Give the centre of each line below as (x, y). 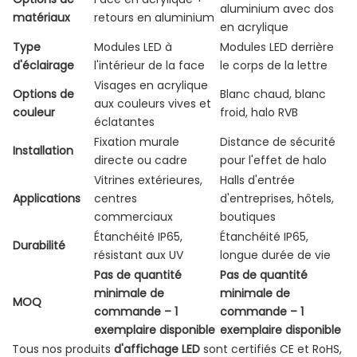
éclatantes (124, 122)
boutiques (248, 217)
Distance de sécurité (278, 142)
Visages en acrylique (151, 86)
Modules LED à (133, 47)
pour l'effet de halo (273, 161)
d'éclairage (43, 66)
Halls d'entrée (257, 180)
